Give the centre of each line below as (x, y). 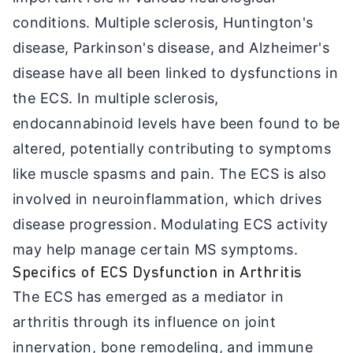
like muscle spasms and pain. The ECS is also (170, 173)
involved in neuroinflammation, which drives (167, 199)
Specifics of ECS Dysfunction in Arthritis (158, 273)
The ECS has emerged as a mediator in (149, 296)
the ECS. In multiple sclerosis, (116, 98)
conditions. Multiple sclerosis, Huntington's (163, 22)
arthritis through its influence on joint (145, 321)
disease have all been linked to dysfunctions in (176, 72)
